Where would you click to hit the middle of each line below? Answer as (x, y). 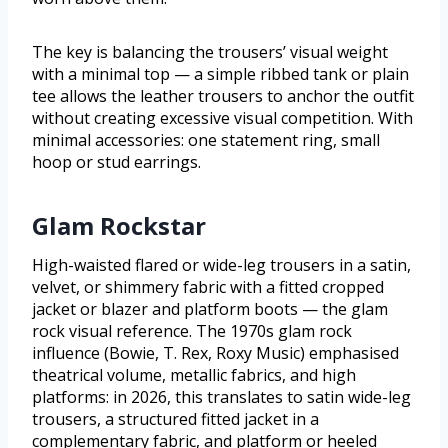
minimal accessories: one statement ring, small (206, 140)
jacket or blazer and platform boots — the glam (210, 309)
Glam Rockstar (119, 226)
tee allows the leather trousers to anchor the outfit (223, 96)
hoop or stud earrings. (116, 162)
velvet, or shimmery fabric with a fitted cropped (208, 287)
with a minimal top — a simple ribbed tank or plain (220, 74)
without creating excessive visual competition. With (222, 118)
